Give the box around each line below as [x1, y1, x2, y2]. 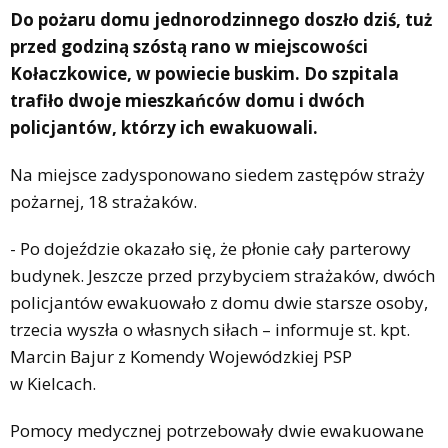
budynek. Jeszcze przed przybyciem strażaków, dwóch [10, 263, 435, 287]
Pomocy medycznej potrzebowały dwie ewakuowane [10, 418, 424, 442]
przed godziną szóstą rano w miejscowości [10, 34, 368, 58]
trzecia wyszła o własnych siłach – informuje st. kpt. [10, 317, 410, 341]
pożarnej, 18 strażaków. [10, 189, 197, 213]
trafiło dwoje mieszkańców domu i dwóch [10, 88, 365, 112]
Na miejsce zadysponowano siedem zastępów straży [10, 162, 425, 186]
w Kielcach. [10, 371, 96, 395]
